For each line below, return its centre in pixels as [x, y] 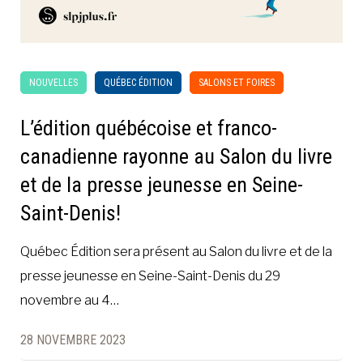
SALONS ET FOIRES [237, 83]
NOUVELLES [53, 83]
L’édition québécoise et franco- [149, 128]
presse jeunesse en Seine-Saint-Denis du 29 [150, 276]
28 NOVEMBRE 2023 [73, 340]
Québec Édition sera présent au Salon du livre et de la [176, 252]
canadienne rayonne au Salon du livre [176, 157]
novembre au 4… [70, 301]
